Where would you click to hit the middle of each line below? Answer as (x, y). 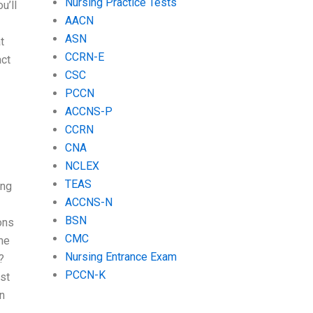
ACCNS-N (88, 202)
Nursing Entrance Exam (121, 256)
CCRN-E (84, 57)
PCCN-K (85, 275)
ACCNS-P (88, 111)
